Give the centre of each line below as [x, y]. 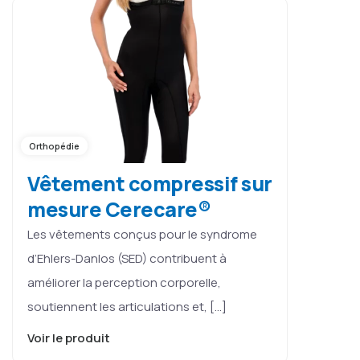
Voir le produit [70, 337]
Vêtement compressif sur [150, 183]
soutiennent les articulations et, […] [127, 306]
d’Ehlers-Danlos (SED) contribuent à [127, 258]
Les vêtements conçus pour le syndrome [142, 234]
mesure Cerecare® [119, 209]
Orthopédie [54, 145]
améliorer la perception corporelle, [124, 282]
